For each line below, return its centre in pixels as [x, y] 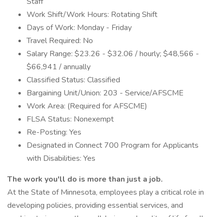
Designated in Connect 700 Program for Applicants [113, 145]
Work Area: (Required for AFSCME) [87, 106]
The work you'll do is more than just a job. [85, 179]
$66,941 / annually [59, 67]
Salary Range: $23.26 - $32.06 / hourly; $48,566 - [113, 54]
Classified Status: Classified [73, 80]
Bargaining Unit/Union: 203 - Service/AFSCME [105, 93]
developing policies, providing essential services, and [95, 205]
